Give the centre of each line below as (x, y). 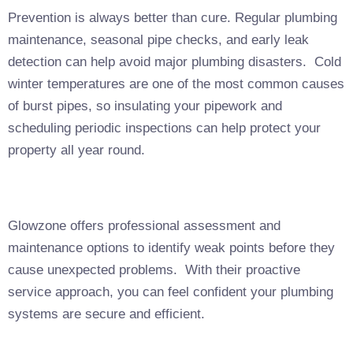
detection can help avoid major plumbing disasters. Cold (175, 61)
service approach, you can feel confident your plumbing (171, 292)
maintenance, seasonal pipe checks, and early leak (158, 39)
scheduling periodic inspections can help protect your (164, 128)
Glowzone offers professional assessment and (144, 225)
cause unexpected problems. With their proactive (154, 269)
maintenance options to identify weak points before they (171, 247)
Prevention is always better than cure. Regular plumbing (173, 17)
